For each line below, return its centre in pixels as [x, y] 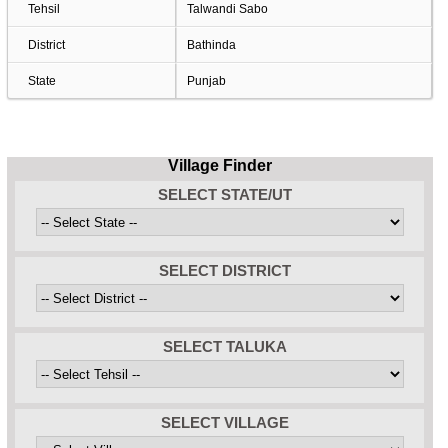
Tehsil [43, 9]
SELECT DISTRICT [224, 270]
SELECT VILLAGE [224, 422]
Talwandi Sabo [227, 9]
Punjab [206, 81]
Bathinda [211, 45]
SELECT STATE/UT [224, 194]
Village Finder [219, 165]
